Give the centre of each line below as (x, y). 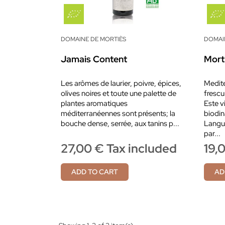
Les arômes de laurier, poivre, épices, (121, 84)
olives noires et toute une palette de (119, 94)
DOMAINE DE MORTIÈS (93, 39)
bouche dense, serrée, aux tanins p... (120, 124)
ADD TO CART (95, 172)
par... (212, 134)
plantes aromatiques (94, 104)
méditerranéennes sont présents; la (118, 114)
